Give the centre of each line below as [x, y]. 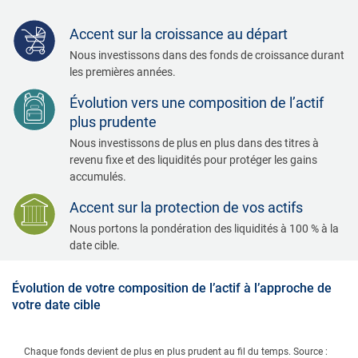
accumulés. [98, 176]
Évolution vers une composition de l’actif [197, 102]
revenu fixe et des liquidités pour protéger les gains [193, 159]
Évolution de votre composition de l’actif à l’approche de [172, 288]
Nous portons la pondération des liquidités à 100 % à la [204, 228]
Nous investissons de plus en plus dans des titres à [194, 143]
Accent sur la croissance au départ [179, 34]
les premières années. [123, 72]
